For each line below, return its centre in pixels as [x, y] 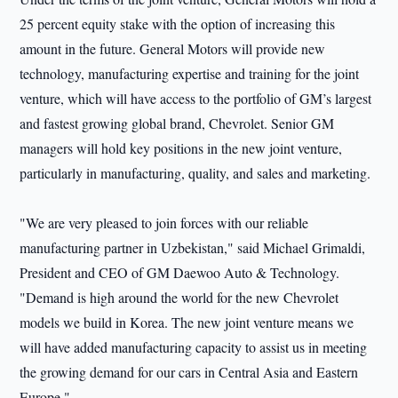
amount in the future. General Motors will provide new [173, 48]
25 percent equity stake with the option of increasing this [178, 24]
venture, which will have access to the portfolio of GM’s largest [196, 98]
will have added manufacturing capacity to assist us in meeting [194, 347]
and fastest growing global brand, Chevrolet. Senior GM [177, 123]
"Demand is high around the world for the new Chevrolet [179, 297]
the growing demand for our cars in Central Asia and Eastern [189, 372]
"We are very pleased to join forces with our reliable [164, 223]
